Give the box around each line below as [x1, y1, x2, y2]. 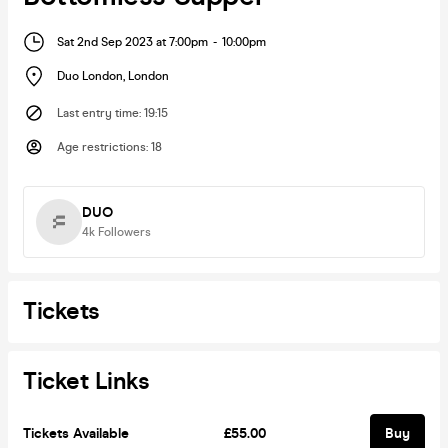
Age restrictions [57, 139, 146, 154]
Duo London [57, 69, 123, 84]
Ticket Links [23, 366, 149, 396]
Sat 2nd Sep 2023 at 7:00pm [57, 34, 208, 49]
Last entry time [57, 105, 139, 120]
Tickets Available [23, 424, 129, 442]
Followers [98, 224, 151, 239]
